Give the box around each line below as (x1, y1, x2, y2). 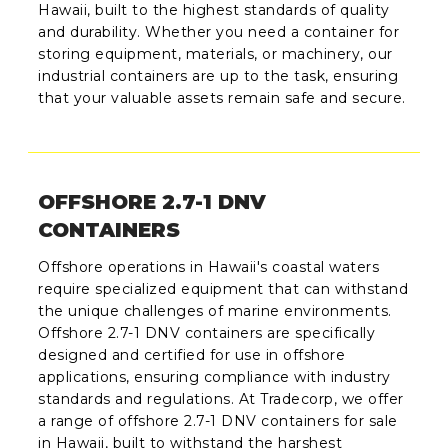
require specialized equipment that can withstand (38, 280, 409, 299)
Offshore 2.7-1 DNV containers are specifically (38, 324, 376, 343)
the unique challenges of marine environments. (38, 302, 392, 321)
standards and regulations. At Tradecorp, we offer (38, 390, 404, 409)
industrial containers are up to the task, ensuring (38, 66, 399, 85)
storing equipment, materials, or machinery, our (38, 44, 393, 63)
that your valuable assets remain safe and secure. (38, 88, 406, 107)
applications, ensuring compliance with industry (38, 368, 391, 387)
